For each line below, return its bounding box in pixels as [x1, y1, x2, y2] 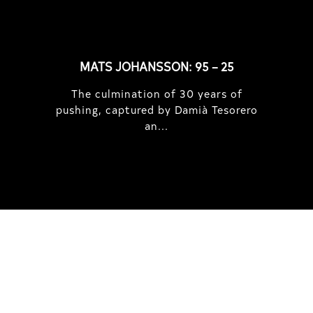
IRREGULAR [116, 282, 197, 304]
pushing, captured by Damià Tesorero [55, 101, 258, 117]
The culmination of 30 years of [71, 85, 242, 101]
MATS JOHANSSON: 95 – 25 [79, 57, 234, 75]
